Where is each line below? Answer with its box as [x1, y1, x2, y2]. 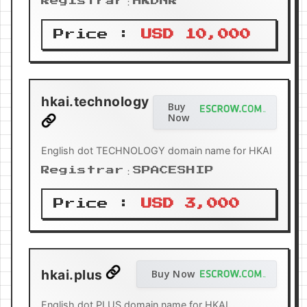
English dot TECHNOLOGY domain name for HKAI [41, 144, 272, 156]
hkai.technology [41, 93, 152, 110]
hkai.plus [41, 266, 106, 283]
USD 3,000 [141, 197, 240, 209]
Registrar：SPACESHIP [41, 165, 214, 175]
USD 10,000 [141, 29, 251, 40]
